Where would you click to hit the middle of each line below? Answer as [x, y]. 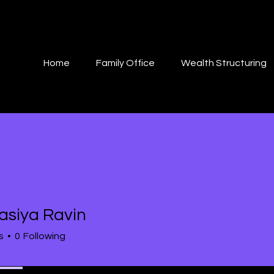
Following [44, 236]
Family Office [125, 63]
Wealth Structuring [224, 63]
